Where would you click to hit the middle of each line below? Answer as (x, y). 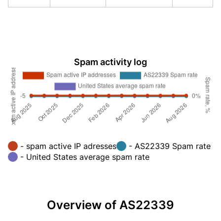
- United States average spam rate (85, 157)
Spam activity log (110, 62)
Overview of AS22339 (110, 205)
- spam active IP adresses (68, 146)
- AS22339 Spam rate (170, 146)
